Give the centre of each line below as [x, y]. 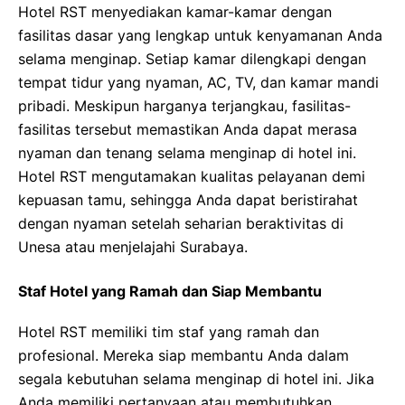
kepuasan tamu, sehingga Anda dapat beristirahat [188, 200]
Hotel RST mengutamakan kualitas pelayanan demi [192, 176]
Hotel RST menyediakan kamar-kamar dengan [175, 12]
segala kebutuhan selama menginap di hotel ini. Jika [196, 379]
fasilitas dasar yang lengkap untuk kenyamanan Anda [200, 35]
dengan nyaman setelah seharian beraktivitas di [181, 223]
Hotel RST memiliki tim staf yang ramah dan [169, 332]
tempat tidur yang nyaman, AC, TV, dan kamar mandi [198, 82]
